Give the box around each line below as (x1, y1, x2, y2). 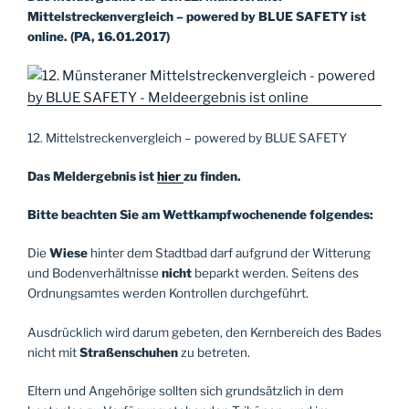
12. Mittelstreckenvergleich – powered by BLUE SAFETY (27, 130, 347, 145)
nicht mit (27, 344, 79, 360)
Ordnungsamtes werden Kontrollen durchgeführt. (27, 286, 309, 301)
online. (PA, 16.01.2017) (27, 29, 170, 45)
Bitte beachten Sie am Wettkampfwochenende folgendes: (27, 207, 373, 223)
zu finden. (184, 168, 241, 184)
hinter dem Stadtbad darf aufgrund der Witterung (90, 246, 371, 261)
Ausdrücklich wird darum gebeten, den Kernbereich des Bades (27, 324, 382, 340)
